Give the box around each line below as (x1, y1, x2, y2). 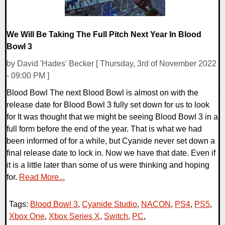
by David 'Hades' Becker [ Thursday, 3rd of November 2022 (7, 59, 216, 68)
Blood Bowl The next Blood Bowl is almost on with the (7, 88, 198, 97)
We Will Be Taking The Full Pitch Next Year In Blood (7, 30, 201, 39)
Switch (104, 212, 128, 221)
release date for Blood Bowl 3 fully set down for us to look (7, 100, 209, 109)
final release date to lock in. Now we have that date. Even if (7, 149, 215, 158)
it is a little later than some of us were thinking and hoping (7, 161, 209, 170)
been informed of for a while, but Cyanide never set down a (7, 137, 215, 146)
